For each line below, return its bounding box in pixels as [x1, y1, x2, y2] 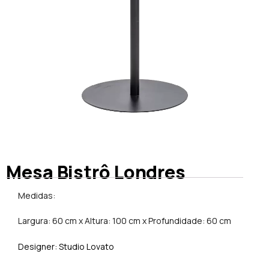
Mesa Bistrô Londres [6, 159, 186, 184]
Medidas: [18, 189, 55, 201]
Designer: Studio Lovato [18, 240, 114, 252]
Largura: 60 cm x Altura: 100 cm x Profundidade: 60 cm [18, 215, 231, 227]
